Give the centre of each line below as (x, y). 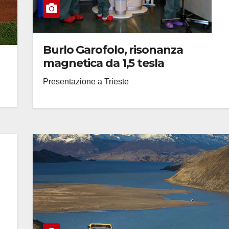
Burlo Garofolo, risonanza (113, 50)
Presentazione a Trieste (86, 82)
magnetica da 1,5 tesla (104, 63)
